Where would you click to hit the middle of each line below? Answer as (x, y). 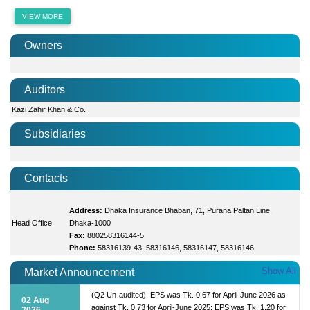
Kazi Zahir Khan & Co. (49, 109)
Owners (43, 45)
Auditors (45, 89)
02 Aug (35, 300)
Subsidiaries (55, 134)
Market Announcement (79, 272)
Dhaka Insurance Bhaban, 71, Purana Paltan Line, (189, 210)
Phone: (83, 247)
